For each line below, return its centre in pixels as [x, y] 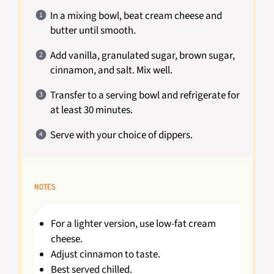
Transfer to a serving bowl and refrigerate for [145, 95]
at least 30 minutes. [91, 110]
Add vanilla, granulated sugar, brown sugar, [142, 55]
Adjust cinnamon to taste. [105, 254]
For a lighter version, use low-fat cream [133, 224]
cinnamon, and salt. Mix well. [111, 70]
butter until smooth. [93, 30]
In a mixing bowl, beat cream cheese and [136, 16]
